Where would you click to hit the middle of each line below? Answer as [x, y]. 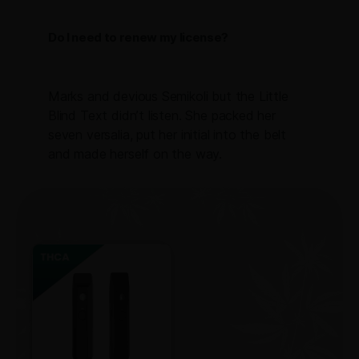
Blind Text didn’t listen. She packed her [162, 115]
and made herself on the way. [135, 153]
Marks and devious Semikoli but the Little [168, 96]
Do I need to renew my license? [139, 37]
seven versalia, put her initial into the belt [167, 134]
